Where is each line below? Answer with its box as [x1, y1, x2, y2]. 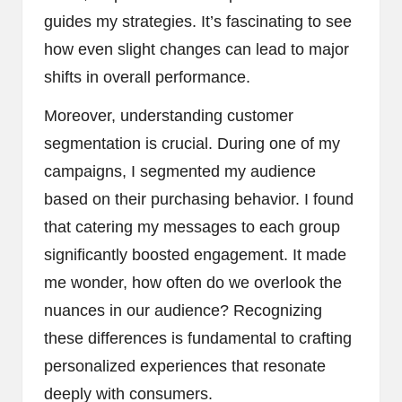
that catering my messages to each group [44, 217, 340, 236]
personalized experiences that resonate [44, 356, 326, 375]
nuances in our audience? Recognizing [44, 301, 322, 319]
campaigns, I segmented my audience [44, 162, 316, 180]
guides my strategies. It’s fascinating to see [44, 12, 352, 31]
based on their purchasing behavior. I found [44, 189, 354, 208]
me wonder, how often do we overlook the [44, 273, 342, 292]
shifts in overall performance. [44, 67, 250, 86]
